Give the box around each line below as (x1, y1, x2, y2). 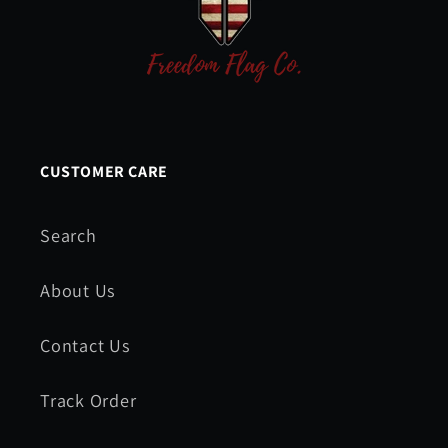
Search (40, 222, 97, 247)
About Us (40, 277, 117, 302)
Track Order (40, 387, 137, 412)
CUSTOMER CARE (40, 160, 168, 182)
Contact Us (40, 332, 131, 357)
